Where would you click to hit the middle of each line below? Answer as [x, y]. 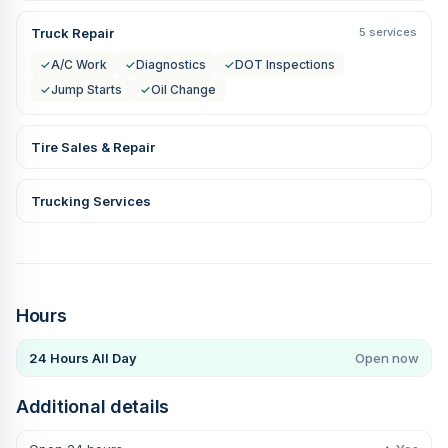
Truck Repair [72, 32]
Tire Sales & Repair [93, 146]
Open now [387, 357]
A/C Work [79, 64]
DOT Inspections [285, 64]
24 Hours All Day [83, 357]
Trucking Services [91, 200]
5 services [388, 32]
